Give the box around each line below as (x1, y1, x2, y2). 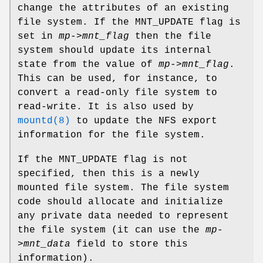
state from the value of (18, 59, 159, 70)
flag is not (117, 154, 188, 165)
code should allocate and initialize (18, 196, 223, 207)
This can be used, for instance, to (18, 73, 217, 84)
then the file (129, 31, 211, 42)
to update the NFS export (70, 115, 217, 126)
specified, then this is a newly (18, 168, 200, 179)
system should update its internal (18, 45, 211, 56)
